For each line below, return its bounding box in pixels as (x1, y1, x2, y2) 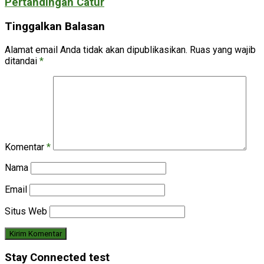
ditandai (5, 55, 39, 67)
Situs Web (5, 205, 47, 217)
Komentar (5, 141, 47, 153)
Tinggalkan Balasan (5, 20, 105, 34)
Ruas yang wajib (190, 44, 256, 55)
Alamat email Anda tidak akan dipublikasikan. (5, 44, 187, 55)
